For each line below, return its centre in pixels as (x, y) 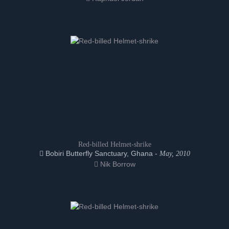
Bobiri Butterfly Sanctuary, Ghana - (101, 153)
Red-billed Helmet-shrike (114, 144)
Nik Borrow (117, 164)
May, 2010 (175, 154)
